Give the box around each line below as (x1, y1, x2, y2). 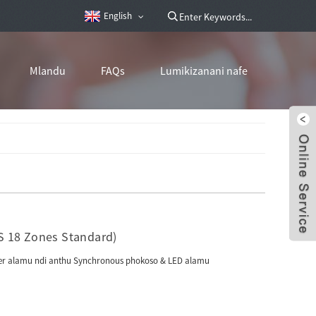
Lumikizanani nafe (160, 63, 248, 78)
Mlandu (30, 63, 66, 78)
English (104, 10, 132, 22)
